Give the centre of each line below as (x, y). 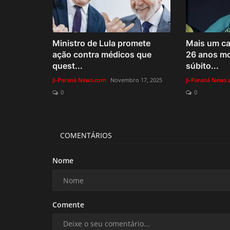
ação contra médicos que (102, 55)
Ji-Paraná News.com (79, 80)
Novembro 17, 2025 (136, 80)
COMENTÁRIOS (86, 136)
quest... (68, 66)
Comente (68, 205)
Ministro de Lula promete (101, 43)
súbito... (202, 66)
